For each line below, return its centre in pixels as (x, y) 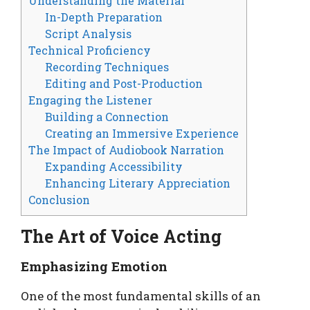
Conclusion (59, 200)
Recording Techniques (107, 67)
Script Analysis (89, 34)
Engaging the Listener (90, 100)
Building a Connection (107, 117)
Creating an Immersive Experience (142, 134)
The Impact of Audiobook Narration (126, 150)
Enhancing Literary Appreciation (138, 183)
